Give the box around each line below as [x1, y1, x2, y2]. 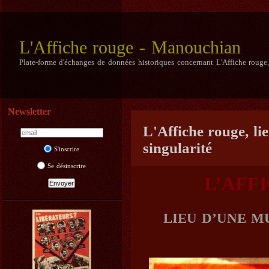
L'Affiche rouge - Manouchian [19, 37, 241, 57]
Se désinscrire [47, 162, 86, 169]
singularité [142, 140, 212, 156]
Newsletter [7, 106, 51, 116]
